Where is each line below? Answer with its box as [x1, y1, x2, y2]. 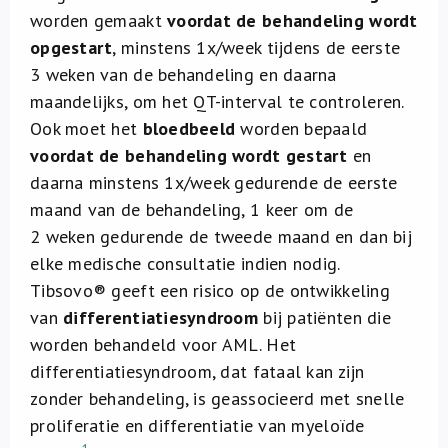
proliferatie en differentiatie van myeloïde [30, 414, 365, 437]
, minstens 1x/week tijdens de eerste [112, 36, 401, 59]
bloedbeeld [142, 117, 236, 140]
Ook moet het [30, 117, 143, 140]
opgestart [30, 36, 113, 59]
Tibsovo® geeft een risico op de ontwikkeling [30, 279, 390, 302]
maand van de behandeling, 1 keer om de [30, 198, 354, 221]
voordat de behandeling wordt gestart [30, 144, 348, 167]
